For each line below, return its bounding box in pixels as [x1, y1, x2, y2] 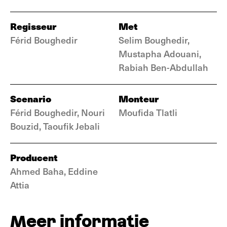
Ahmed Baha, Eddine [10, 165, 98, 177]
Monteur [119, 92, 159, 105]
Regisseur [10, 19, 56, 33]
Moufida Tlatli [119, 106, 177, 119]
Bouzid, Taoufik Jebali [10, 120, 100, 132]
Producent [10, 150, 58, 164]
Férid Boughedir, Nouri [10, 106, 105, 119]
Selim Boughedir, [119, 33, 190, 46]
